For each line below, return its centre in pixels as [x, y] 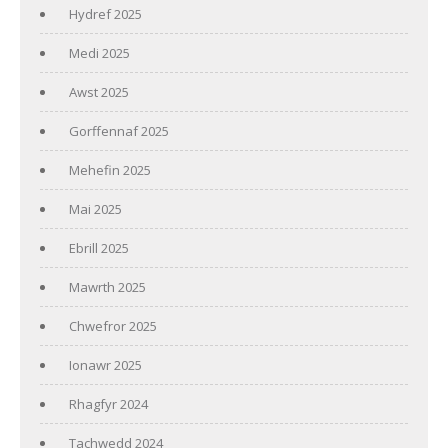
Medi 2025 [99, 52]
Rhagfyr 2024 [108, 403]
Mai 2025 [95, 208]
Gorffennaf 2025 [119, 130]
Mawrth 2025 [107, 286]
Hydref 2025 [105, 13]
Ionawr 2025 [105, 364]
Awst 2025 [99, 91]
